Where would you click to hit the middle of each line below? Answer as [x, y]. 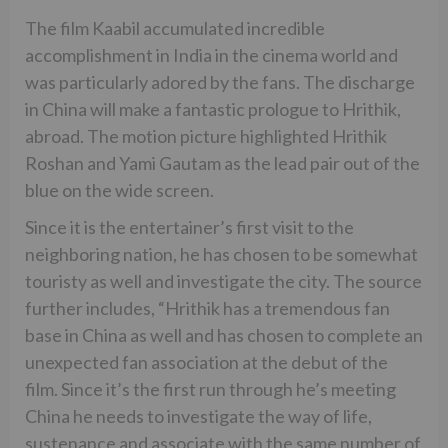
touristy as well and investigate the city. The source [223, 281]
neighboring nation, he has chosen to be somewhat [221, 254]
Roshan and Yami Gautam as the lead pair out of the [222, 163]
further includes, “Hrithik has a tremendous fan [207, 308]
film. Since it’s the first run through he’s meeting [210, 389]
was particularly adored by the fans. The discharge [220, 82]
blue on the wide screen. [119, 190]
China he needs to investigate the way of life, [198, 416]
